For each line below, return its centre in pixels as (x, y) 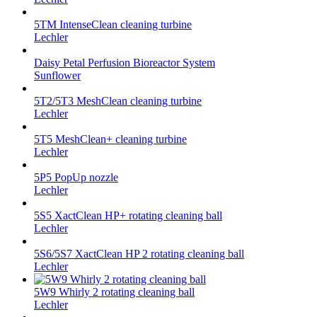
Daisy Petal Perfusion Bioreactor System (125, 62)
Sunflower (57, 75)
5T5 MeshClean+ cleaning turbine (110, 139)
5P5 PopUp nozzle (76, 177)
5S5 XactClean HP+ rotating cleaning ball (128, 215)
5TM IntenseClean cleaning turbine (113, 24)
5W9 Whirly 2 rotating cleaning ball (114, 292)
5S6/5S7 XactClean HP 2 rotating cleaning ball (139, 253)
